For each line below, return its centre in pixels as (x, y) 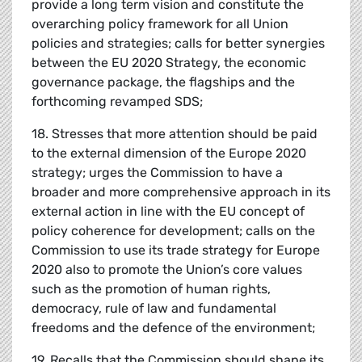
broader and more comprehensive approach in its (181, 192)
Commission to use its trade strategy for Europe (176, 250)
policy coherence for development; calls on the (173, 231)
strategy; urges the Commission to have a (157, 173)
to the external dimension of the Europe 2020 (169, 154)
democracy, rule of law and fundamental (154, 309)
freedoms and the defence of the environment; (173, 328)
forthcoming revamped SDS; (117, 102)
